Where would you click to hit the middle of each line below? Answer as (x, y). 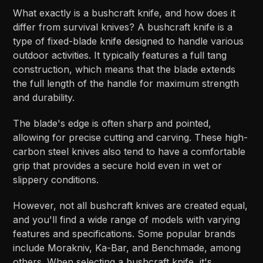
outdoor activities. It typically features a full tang (120, 55)
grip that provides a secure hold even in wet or (118, 166)
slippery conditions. (56, 180)
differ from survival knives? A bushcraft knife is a (123, 27)
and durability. (44, 98)
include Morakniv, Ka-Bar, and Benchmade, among (127, 248)
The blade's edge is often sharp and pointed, (112, 124)
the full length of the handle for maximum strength (126, 84)
